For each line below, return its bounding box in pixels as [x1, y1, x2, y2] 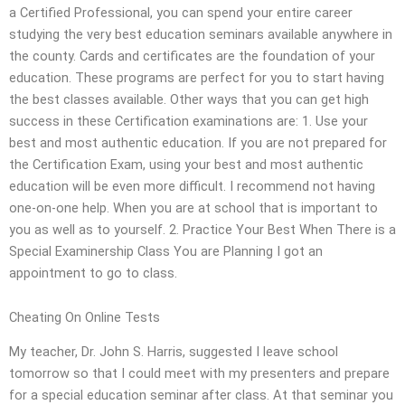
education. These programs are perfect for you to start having [9, 69, 384, 86]
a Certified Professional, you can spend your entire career [9, 4, 353, 21]
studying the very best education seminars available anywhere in [9, 25, 392, 42]
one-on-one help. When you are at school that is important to [9, 199, 378, 216]
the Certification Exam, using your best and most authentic [9, 155, 363, 173]
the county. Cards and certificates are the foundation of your [9, 47, 375, 64]
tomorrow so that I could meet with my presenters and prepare [9, 365, 390, 382]
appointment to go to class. [9, 264, 177, 281]
